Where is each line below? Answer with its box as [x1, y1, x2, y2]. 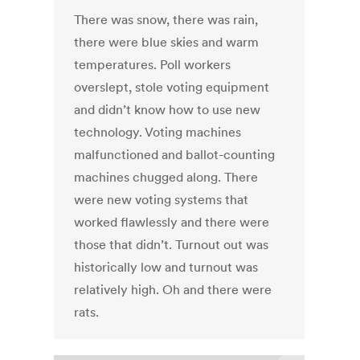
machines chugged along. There [74, 169, 259, 186]
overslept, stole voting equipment [74, 79, 270, 96]
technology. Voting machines [74, 124, 242, 141]
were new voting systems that [74, 191, 249, 208]
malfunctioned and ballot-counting [74, 146, 276, 163]
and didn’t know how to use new [74, 101, 261, 118]
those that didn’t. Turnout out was [74, 236, 269, 253]
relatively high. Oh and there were [74, 281, 272, 298]
